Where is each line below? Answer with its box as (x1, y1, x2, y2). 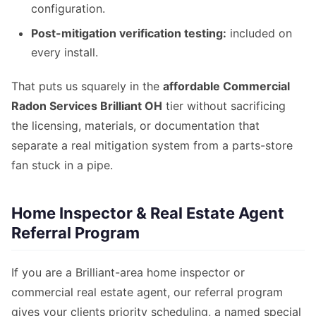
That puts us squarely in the (11, 79, 163, 94)
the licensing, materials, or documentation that (11, 119, 260, 133)
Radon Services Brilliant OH (11, 99, 162, 114)
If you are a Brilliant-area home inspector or (11, 265, 245, 280)
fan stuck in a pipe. (11, 158, 113, 173)
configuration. (31, 1, 105, 16)
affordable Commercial (163, 79, 290, 94)
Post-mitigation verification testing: (31, 26, 226, 41)
